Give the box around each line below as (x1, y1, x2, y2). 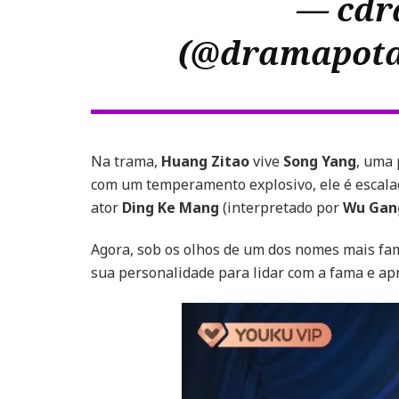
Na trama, (91, 151, 161, 171)
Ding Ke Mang (122, 198, 219, 217)
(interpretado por (219, 198, 343, 217)
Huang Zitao (161, 151, 249, 171)
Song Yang (283, 151, 356, 171)
